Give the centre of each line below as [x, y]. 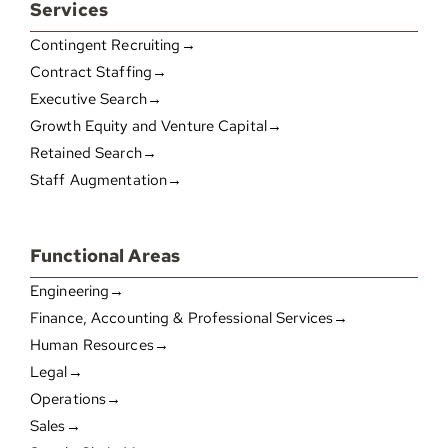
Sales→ [55, 426]
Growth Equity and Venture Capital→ [156, 126]
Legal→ [56, 372]
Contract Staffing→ [98, 72]
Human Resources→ [99, 345]
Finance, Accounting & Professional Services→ [189, 318]
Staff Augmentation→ [106, 180]
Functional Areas [105, 256]
